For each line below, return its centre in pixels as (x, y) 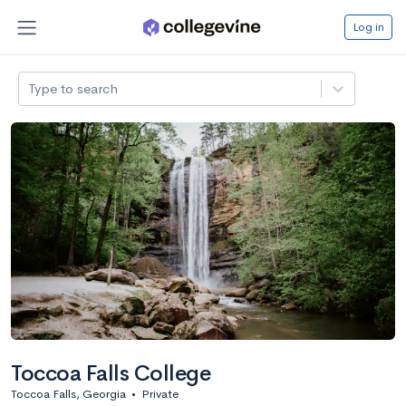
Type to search (73, 88)
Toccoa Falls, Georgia (68, 393)
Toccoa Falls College (111, 373)
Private (160, 393)
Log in (368, 26)
